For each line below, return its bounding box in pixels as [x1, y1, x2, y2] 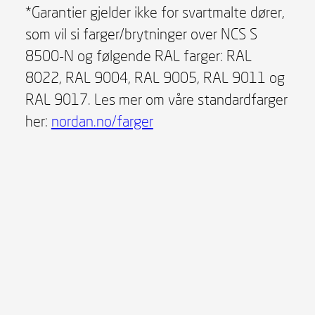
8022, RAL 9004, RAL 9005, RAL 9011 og [25, 67, 285, 86]
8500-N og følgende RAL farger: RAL [25, 46, 252, 65]
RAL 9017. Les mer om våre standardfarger [25, 89, 288, 108]
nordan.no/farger [51, 111, 153, 130]
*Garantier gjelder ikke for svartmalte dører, [25, 2, 285, 21]
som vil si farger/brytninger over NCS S [25, 24, 257, 43]
